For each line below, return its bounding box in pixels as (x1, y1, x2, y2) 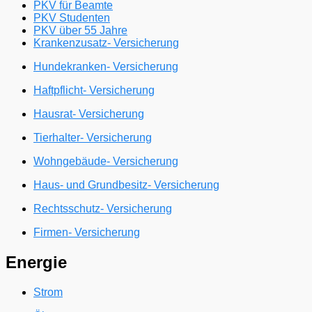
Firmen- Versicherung (33, 226, 140, 238)
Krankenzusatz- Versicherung (33, 36, 179, 49)
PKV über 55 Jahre (33, 24, 127, 36)
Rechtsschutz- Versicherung (33, 202, 172, 214)
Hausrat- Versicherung (33, 107, 144, 120)
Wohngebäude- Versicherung (33, 155, 178, 167)
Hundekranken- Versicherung (33, 60, 178, 72)
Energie (6, 252, 67, 272)
